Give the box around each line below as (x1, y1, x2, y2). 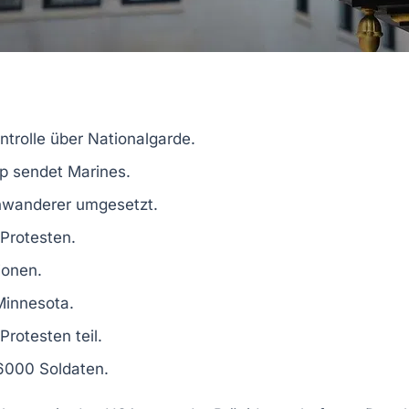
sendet (8, 162, 68, 181)
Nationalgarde (88, 129, 191, 148)
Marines (68, 162, 126, 181)
